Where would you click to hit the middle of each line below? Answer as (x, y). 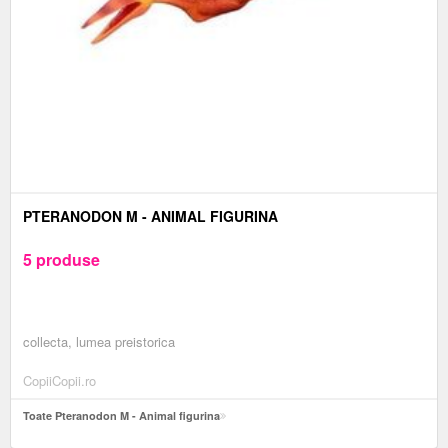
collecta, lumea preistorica (99, 341)
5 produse (61, 259)
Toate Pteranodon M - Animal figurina (121, 415)
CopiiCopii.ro (59, 380)
